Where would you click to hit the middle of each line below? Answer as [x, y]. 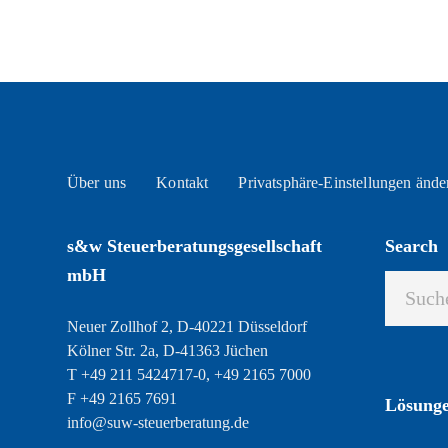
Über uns [97, 182]
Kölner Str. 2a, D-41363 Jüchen [167, 350]
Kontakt [182, 182]
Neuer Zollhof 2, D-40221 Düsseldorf [187, 326]
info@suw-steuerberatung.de [158, 422]
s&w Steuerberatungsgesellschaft [194, 246]
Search [411, 246]
